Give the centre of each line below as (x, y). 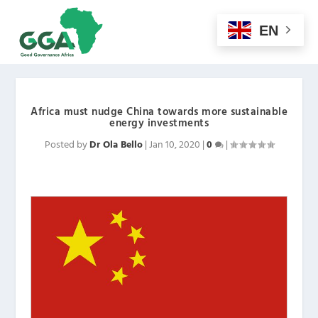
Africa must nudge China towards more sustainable (159, 112)
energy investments (159, 124)
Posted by (67, 145)
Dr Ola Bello (116, 145)
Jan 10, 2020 (174, 145)
